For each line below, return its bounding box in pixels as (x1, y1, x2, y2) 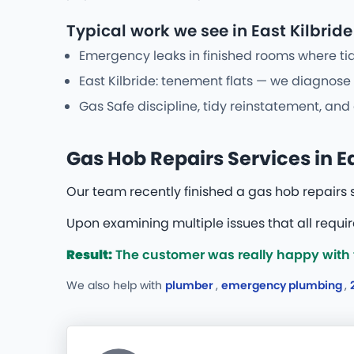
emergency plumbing (221, 277, 345, 294)
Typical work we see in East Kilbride (66, 20, 352, 43)
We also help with (66, 277, 165, 294)
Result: (66, 246, 112, 265)
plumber (165, 277, 216, 294)
